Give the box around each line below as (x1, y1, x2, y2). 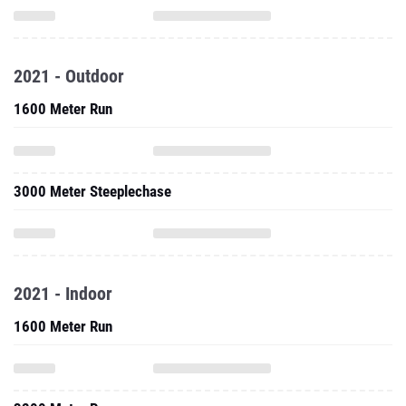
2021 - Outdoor (14, 65, 124, 87)
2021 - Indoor (14, 283, 112, 304)
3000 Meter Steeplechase (14, 182, 171, 200)
